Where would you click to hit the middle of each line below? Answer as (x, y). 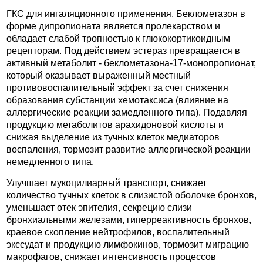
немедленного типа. (50, 161)
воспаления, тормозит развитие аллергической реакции (129, 149)
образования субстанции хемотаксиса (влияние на (117, 100)
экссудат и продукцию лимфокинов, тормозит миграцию (128, 245)
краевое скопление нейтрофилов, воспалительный (118, 232)
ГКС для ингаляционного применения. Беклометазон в (126, 14)
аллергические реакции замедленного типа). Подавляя (127, 112)
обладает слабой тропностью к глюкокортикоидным (118, 38)
